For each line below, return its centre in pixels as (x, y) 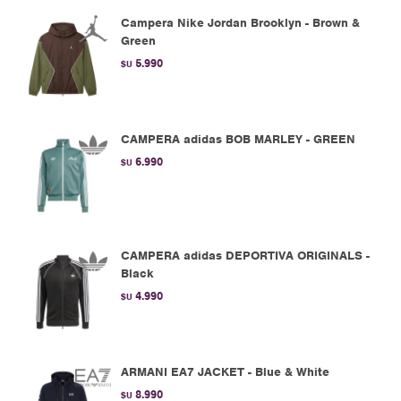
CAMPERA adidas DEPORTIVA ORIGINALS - (245, 256)
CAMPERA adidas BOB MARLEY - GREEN (238, 139)
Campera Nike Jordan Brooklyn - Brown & (240, 23)
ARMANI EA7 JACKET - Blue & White (225, 372)
